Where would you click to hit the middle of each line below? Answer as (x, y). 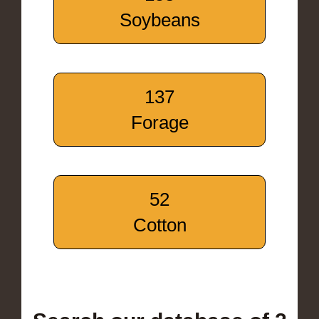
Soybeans (159, 20)
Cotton (159, 225)
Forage (159, 122)
